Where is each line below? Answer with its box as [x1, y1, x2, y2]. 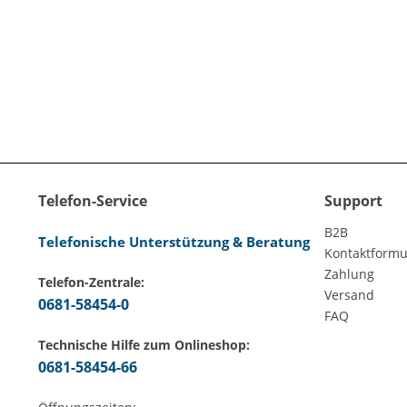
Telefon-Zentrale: [38, 273, 144, 291]
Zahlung [324, 265, 374, 283]
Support [324, 191, 382, 211]
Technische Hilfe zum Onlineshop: [38, 336, 250, 353]
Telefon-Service [38, 191, 147, 211]
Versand [324, 286, 374, 303]
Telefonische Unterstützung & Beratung [38, 233, 310, 251]
